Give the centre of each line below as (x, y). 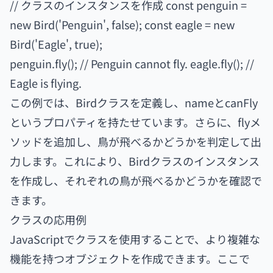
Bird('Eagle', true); (56, 44)
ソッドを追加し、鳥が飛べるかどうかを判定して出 (136, 141)
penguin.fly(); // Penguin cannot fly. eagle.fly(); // (132, 63)
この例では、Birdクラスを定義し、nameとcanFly (134, 102)
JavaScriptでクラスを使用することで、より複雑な (135, 239)
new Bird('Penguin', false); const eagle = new (122, 24)
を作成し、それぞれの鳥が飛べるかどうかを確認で (136, 180)
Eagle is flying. (46, 83)
